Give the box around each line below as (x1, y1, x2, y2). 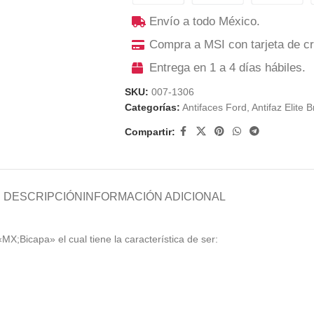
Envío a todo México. (149, 15, 260, 29)
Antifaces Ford (182, 102, 247, 114)
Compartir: (124, 125, 175, 137)
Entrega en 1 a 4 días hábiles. (149, 61, 306, 75)
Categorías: (124, 102, 180, 114)
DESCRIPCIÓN (3, 191, 83, 203)
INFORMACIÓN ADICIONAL (82, 191, 226, 203)
